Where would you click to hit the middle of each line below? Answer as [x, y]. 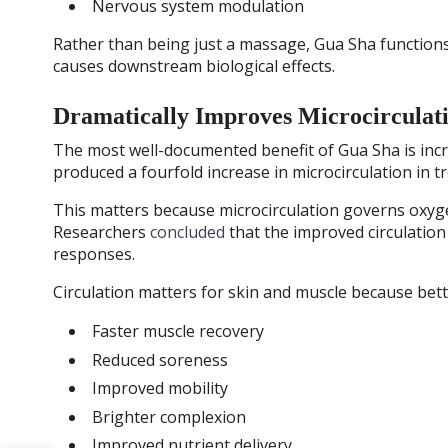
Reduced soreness [159, 359]
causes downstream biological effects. [193, 66]
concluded [187, 231]
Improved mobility [159, 388]
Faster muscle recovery [177, 331]
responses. [93, 253]
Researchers [101, 231]
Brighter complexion [168, 416]
